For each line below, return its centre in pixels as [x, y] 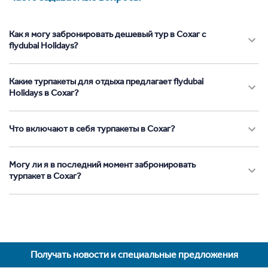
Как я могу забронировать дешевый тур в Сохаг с [107, 34]
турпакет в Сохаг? [45, 176]
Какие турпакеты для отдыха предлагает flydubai [106, 82]
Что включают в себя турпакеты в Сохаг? [92, 129]
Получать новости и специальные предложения [134, 255]
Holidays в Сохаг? [44, 93]
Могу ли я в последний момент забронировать [102, 165]
